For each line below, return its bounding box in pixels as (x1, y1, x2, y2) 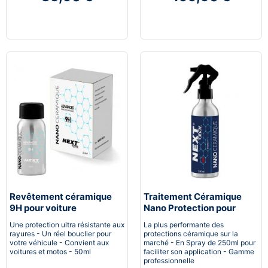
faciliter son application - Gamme (144, 246, 254, 256)
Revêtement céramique (10, 190, 112, 202)
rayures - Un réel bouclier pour (10, 229, 111, 238)
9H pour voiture (10, 202, 77, 214)
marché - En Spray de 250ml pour (144, 237, 255, 247)
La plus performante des (144, 220, 224, 229)
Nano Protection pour (144, 202, 236, 214)
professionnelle (144, 255, 194, 265)
